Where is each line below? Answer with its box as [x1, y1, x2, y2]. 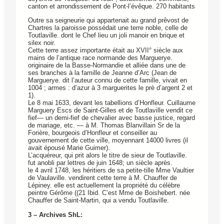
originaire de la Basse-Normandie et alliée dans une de [28, 61, 185, 69]
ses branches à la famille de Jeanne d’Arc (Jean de [28, 69, 176, 77]
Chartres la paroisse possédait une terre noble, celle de [28, 24, 187, 32]
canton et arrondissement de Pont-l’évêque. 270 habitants [28, 2, 195, 10]
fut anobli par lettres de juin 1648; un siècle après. [28, 159, 172, 167]
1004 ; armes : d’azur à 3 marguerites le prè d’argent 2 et [28, 84, 192, 92]
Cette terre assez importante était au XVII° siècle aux [28, 46, 183, 54]
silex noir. [28, 39, 55, 47]
